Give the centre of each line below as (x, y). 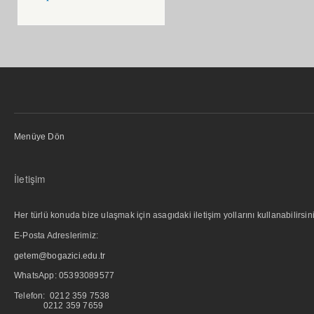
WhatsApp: (36, 276)
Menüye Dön (39, 136)
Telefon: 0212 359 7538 (62, 295)
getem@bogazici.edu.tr (60, 255)
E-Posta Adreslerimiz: (56, 236)
